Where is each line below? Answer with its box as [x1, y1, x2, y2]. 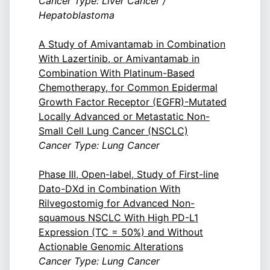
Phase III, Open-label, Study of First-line [39, 168, 219, 181]
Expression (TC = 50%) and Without [39, 226, 203, 239]
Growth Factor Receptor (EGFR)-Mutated [39, 96, 227, 108]
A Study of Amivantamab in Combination [39, 38, 225, 51]
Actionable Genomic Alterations [39, 240, 183, 253]
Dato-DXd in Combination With [39, 183, 180, 195]
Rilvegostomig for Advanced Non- [39, 197, 195, 210]
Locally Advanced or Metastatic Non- [39, 110, 210, 123]
